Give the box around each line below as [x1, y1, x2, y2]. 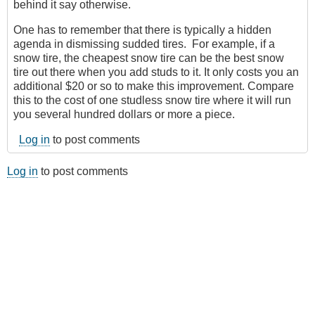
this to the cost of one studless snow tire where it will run [13, 94, 291, 107]
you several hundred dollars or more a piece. [13, 108, 235, 121]
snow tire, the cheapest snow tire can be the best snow [13, 52, 284, 65]
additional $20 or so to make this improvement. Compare [13, 80, 294, 93]
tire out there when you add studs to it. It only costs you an [13, 66, 299, 79]
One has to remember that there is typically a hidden [13, 24, 271, 37]
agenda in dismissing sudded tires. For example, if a [13, 38, 275, 51]
